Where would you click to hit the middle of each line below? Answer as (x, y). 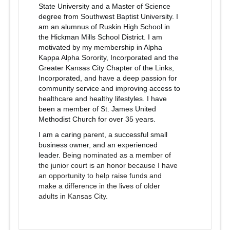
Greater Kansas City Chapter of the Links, (106, 68)
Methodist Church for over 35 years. (97, 119)
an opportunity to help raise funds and (100, 176)
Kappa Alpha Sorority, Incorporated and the (109, 57)
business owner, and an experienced (98, 145)
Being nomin (83, 155)
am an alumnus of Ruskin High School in (104, 27)
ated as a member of (137, 155)
